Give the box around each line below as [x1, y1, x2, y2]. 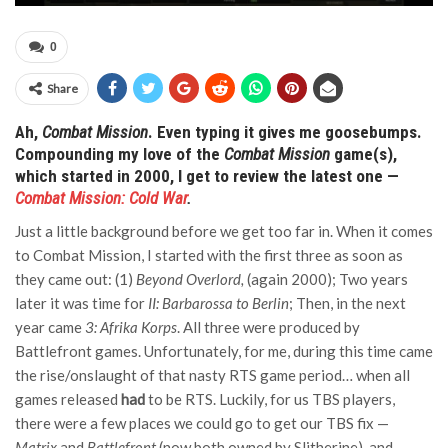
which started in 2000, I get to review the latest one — [15, 166, 399, 186]
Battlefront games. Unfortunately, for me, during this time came [15, 342, 433, 360]
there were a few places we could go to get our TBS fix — [15, 414, 389, 432]
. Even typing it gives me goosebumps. [148, 122, 422, 142]
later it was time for [15, 294, 148, 312]
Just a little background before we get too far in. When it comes [15, 222, 433, 240]
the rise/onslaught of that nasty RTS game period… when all [15, 366, 410, 384]
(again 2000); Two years [244, 270, 408, 288]
